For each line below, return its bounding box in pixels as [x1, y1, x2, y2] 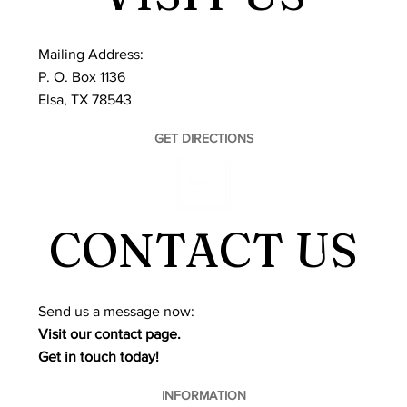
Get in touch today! [38, 349, 160, 365]
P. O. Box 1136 [38, 69, 126, 85]
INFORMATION [161, 388, 246, 403]
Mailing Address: [38, 46, 144, 63]
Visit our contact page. [38, 326, 182, 342]
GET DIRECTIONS [154, 131, 253, 146]
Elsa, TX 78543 [38, 92, 133, 108]
